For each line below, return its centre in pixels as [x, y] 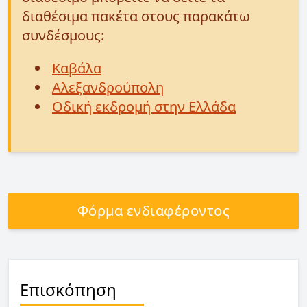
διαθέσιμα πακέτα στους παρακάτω [136, 16]
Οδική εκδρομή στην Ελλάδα [144, 107]
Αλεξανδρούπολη [108, 87]
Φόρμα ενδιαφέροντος [153, 211]
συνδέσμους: [63, 35]
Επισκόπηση [68, 290]
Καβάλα [77, 68]
